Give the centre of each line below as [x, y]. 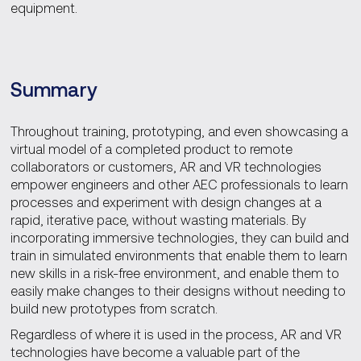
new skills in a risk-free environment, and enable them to [174, 272]
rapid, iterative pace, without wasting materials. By [158, 219]
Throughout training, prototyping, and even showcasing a [179, 131]
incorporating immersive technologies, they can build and [179, 237]
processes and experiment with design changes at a [166, 201]
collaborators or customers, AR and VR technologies [166, 166]
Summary [54, 90]
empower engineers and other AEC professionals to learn [179, 184]
